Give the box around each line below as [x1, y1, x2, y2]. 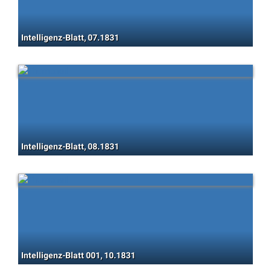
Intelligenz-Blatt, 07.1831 [21, 33, 119, 42]
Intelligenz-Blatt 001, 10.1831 [21, 250, 135, 260]
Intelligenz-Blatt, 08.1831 [21, 142, 119, 151]
